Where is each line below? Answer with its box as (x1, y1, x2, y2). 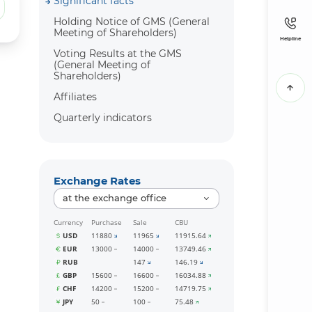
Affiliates (54, 91, 97, 104)
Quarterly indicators (54, 111, 153, 125)
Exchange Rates (54, 173, 141, 187)
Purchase (91, 218, 122, 228)
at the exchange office (62, 193, 166, 204)
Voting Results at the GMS (54, 47, 182, 61)
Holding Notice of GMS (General (54, 15, 210, 29)
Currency (54, 218, 84, 228)
